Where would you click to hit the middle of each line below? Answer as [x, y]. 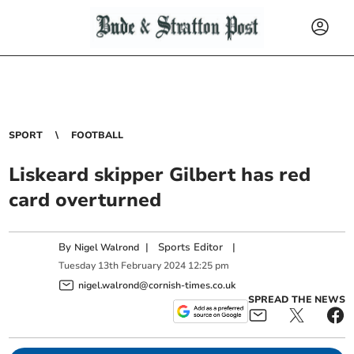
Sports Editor [191, 247]
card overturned [85, 200]
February [141, 266]
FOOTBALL [98, 135]
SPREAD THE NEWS [296, 299]
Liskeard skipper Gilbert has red [160, 175]
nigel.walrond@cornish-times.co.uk [157, 285]
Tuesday [77, 266]
